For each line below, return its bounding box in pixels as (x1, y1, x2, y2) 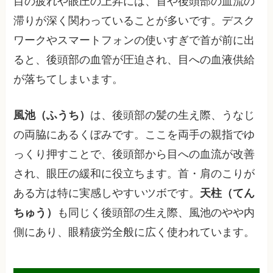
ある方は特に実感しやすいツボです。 (13, 186, 200, 199)
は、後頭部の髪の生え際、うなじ (90, 108, 255, 121)
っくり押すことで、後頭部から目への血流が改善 (13, 147, 255, 160)
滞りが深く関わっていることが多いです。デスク (13, 14, 255, 27)
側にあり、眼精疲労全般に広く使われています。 (13, 225, 255, 238)
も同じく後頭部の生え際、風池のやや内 (57, 206, 255, 219)
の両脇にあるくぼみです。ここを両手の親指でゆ (13, 128, 255, 141)
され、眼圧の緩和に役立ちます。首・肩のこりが (13, 167, 255, 180)
